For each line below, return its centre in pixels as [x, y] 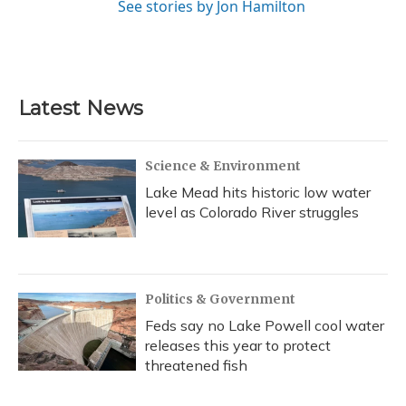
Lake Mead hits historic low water [258, 192]
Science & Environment [223, 165]
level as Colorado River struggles [252, 212]
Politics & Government [220, 299]
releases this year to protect [238, 345]
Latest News [81, 108]
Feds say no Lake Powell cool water [265, 325]
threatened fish [196, 365]
